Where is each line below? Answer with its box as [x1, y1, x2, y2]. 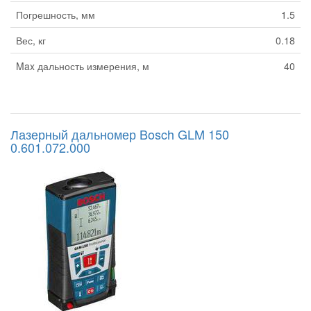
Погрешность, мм [16, 8, 95, 22]
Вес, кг [16, 33, 46, 48]
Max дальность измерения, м [16, 59, 149, 74]
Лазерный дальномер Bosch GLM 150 [10, 125, 229, 144]
